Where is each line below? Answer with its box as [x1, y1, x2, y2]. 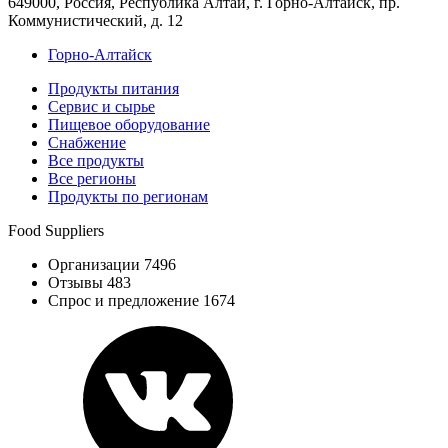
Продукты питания [48, 79, 179, 97]
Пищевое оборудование [48, 115, 210, 133]
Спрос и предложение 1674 [48, 291, 235, 309]
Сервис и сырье [48, 97, 155, 115]
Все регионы [48, 169, 136, 187]
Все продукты [48, 151, 144, 169]
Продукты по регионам [48, 187, 208, 205]
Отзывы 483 [48, 273, 131, 291]
